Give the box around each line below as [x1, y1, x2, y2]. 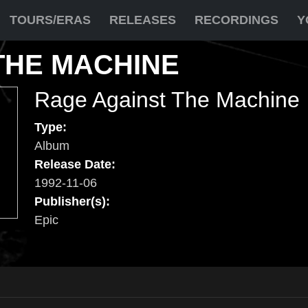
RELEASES [109, 13, 176, 27]
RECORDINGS [195, 13, 278, 27]
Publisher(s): [34, 195, 110, 208]
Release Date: [34, 157, 115, 171]
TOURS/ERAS [10, 13, 91, 27]
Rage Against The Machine [34, 87, 300, 112]
